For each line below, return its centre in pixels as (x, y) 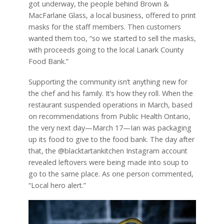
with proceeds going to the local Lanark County (106, 49)
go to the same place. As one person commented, (111, 173)
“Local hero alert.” (57, 185)
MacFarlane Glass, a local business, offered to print (112, 15)
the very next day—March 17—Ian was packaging (110, 127)
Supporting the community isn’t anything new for (108, 81)
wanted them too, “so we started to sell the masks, (112, 38)
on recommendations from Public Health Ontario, (109, 116)
